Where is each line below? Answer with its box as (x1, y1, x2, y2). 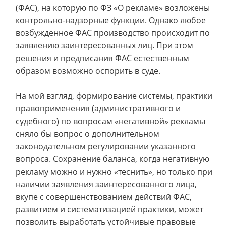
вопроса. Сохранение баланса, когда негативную (16, 153, 209, 164)
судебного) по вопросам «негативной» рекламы (16, 116, 205, 127)
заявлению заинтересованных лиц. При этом (16, 40, 193, 51)
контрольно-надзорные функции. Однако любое (16, 15, 206, 26)
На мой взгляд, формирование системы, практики (16, 90, 212, 101)
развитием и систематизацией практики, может (16, 204, 203, 215)
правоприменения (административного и (16, 103, 181, 114)
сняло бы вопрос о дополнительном (16, 128, 159, 139)
